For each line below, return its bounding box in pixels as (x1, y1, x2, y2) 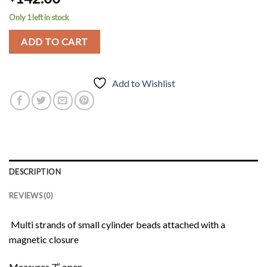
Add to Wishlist (111, 77, 175, 89)
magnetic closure (9, 234, 79, 246)
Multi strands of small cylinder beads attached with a (9, 219, 225, 231)
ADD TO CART (21, 36, 88, 48)
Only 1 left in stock (9, 13, 69, 23)
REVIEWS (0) (9, 191, 53, 201)
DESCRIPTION (9, 167, 61, 177)
